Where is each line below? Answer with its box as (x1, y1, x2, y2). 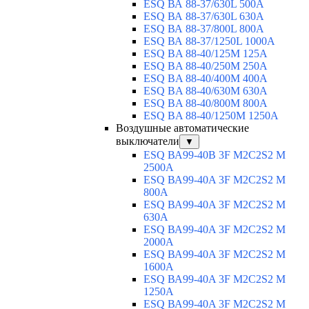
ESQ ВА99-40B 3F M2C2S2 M (143, 149, 286, 161)
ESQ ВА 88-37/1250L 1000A (143, 35, 275, 48)
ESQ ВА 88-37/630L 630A (143, 10, 264, 23)
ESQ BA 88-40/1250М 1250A (143, 110, 279, 122)
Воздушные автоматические (116, 122, 249, 134)
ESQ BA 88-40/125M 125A (143, 48, 268, 60)
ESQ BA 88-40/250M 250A (143, 60, 268, 72)
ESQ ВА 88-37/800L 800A (143, 23, 264, 35)
